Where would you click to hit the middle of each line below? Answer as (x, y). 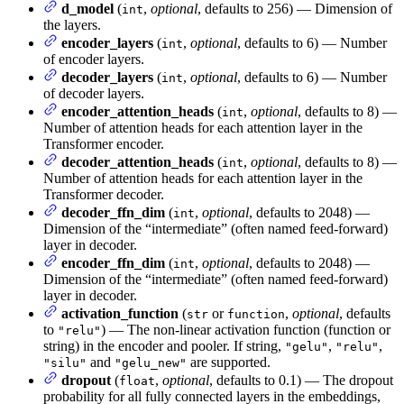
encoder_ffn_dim (113, 263)
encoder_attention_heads (138, 112)
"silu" (65, 363)
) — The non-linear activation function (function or (246, 330)
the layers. (72, 25)
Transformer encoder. (104, 144)
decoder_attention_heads (138, 162)
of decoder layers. (94, 94)
